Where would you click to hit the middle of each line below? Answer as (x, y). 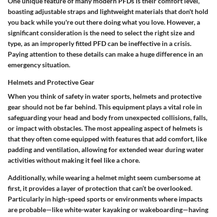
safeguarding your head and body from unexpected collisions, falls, (108, 118)
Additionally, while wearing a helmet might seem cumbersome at (104, 178)
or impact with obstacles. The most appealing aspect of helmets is (105, 128)
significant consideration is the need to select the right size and (101, 33)
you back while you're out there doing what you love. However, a (104, 22)
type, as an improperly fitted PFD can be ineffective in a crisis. (100, 44)
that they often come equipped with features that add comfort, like (107, 139)
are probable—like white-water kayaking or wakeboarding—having (108, 210)
